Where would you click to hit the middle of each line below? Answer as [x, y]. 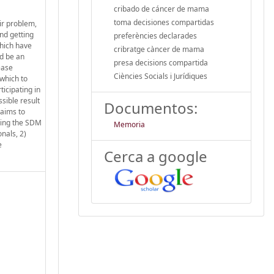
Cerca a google [156, 156]
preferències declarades [155, 35]
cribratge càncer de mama [159, 49]
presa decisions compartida [161, 62]
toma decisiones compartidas [164, 22]
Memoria [129, 124]
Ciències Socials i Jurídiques [161, 76]
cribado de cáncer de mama [161, 9]
